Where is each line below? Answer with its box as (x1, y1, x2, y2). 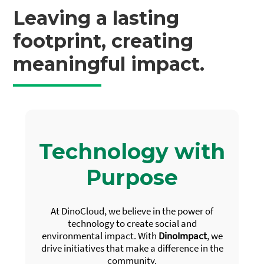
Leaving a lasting (13, 6, 180, 29)
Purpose (86, 164, 178, 191)
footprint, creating (13, 29, 194, 52)
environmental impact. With (41, 229, 159, 243)
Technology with (39, 138, 225, 165)
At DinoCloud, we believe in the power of (51, 204, 213, 218)
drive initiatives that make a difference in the (41, 242, 223, 255)
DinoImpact (158, 229, 207, 243)
